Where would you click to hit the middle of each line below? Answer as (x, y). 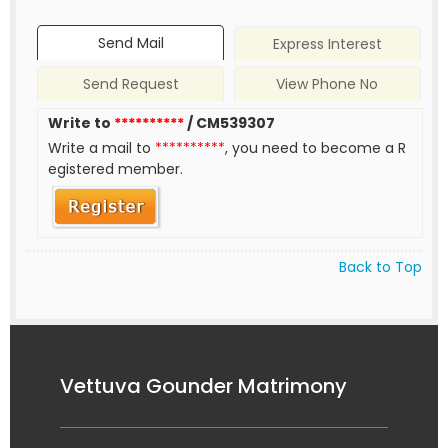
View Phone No (327, 84)
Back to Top (380, 266)
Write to (81, 123)
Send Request (130, 84)
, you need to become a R (316, 148)
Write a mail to (102, 148)
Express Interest (327, 44)
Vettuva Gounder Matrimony (203, 385)
